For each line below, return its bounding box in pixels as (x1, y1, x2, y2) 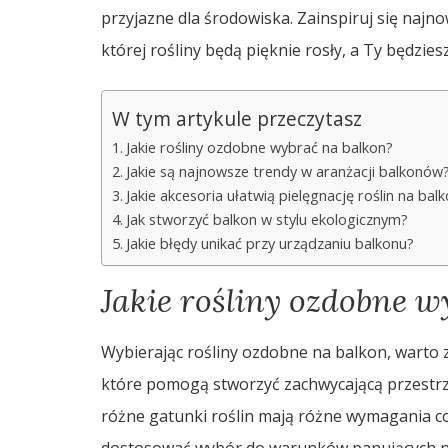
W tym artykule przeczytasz (111, 105, 362, 133)
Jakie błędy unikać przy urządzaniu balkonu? (125, 234, 414, 253)
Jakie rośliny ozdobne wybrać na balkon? (125, 138, 393, 157)
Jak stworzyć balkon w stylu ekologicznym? (125, 210, 408, 229)
